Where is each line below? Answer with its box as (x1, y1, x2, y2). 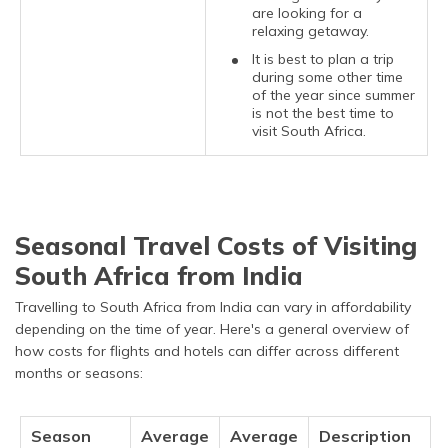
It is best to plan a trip (252, 49, 394, 68)
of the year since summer (252, 85, 415, 104)
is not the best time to (252, 103, 394, 122)
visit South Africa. (252, 121, 366, 140)
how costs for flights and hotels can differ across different (15, 341, 399, 360)
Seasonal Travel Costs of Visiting (15, 229, 417, 261)
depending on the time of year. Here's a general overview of (15, 319, 409, 338)
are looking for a (252, 3, 362, 22)
